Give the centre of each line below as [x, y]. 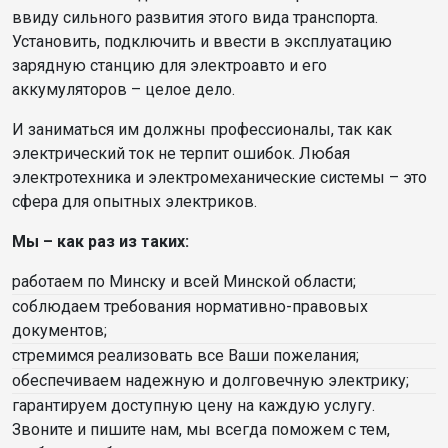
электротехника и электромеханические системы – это [219, 178]
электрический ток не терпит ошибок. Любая [181, 154]
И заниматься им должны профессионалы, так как [202, 130]
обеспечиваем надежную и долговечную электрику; [210, 381]
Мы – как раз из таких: [100, 242]
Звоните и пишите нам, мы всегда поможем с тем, [201, 430]
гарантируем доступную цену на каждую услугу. [193, 406]
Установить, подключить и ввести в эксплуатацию [202, 42]
